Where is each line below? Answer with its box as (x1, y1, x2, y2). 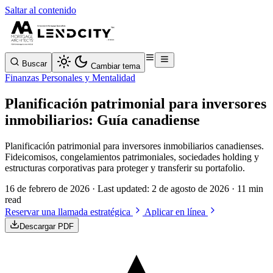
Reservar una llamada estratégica (5, 206, 133, 217)
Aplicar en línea (144, 206, 208, 217)
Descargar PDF (19, 221, 74, 231)
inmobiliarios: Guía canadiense (5, 112, 200, 128)
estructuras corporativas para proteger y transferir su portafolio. (5, 162, 245, 173)
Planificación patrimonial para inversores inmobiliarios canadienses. (5, 140, 264, 151)
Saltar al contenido (5, 5, 76, 15)
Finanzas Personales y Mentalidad (5, 73, 135, 83)
